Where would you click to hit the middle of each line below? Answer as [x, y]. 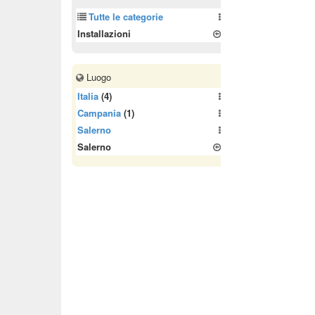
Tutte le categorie [126, 17]
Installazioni [104, 33]
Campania [99, 113]
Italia [88, 96]
